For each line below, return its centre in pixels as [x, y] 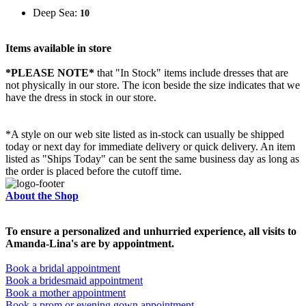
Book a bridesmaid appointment [74, 281]
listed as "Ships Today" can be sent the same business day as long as [152, 159]
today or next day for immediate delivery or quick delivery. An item [150, 147]
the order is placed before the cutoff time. [94, 171]
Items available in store [58, 48]
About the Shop [42, 196]
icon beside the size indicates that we [221, 85]
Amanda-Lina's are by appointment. [90, 244]
